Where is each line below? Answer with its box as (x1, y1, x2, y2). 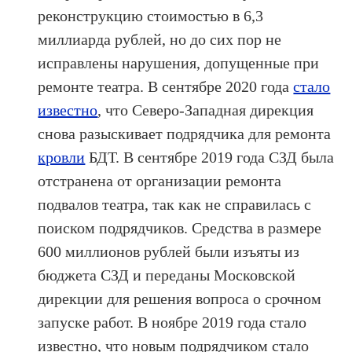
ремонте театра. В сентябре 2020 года (38, 77, 294, 95)
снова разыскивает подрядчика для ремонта (38, 124, 332, 142)
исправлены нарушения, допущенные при (38, 53, 320, 71)
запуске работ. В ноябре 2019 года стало (38, 313, 307, 331)
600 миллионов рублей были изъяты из (38, 242, 300, 260)
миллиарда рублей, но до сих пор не (38, 30, 282, 48)
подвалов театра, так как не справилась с (38, 195, 312, 213)
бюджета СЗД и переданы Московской (38, 266, 296, 284)
